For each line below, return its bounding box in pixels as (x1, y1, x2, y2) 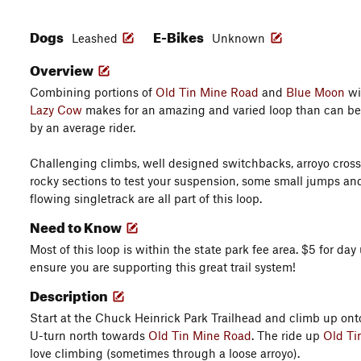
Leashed (72, 31, 118, 45)
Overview (30, 57, 96, 79)
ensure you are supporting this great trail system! (30, 259, 296, 274)
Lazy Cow (30, 102, 82, 117)
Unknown (212, 31, 268, 45)
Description (30, 283, 110, 305)
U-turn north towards (30, 328, 148, 342)
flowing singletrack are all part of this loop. (30, 191, 262, 205)
